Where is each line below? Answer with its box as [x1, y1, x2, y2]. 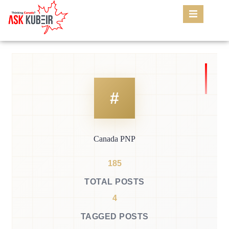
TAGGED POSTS [80, 212, 149, 221]
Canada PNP [94, 134, 135, 144]
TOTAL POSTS [84, 177, 145, 187]
